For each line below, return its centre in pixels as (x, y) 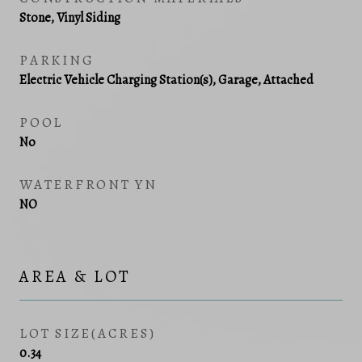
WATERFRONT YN (88, 184)
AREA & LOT (75, 276)
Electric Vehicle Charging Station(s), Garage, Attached (166, 80)
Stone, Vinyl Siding (70, 17)
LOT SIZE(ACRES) (88, 333)
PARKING (57, 60)
